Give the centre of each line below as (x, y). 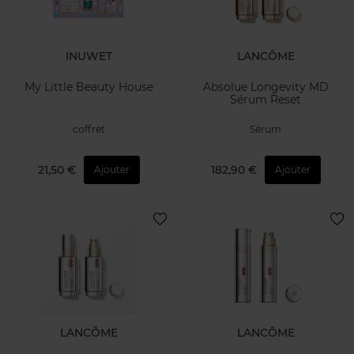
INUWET (88, 56)
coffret (88, 130)
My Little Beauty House (88, 87)
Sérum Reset (265, 99)
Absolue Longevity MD (265, 87)
